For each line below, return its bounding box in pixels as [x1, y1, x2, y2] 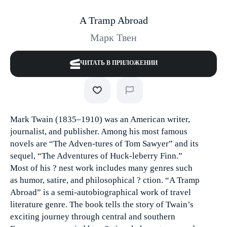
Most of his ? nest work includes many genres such [10, 163, 193, 173]
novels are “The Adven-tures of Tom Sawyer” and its [10, 139, 199, 148]
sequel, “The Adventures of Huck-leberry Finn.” [10, 151, 182, 161]
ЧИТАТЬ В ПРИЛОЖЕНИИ [80, 59, 158, 66]
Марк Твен [90, 32, 137, 43]
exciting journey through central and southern [10, 212, 175, 221]
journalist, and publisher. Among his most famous [10, 127, 187, 136]
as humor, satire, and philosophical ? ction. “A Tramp [10, 175, 200, 185]
